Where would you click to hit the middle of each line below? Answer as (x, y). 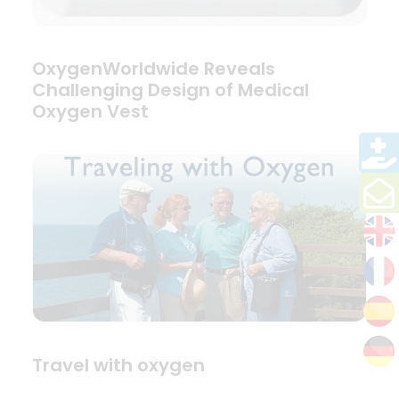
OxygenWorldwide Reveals (154, 68)
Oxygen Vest (90, 111)
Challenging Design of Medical (171, 90)
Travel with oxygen (118, 366)
